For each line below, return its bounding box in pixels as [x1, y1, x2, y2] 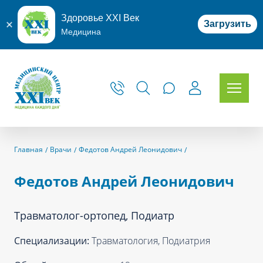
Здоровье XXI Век [61, 13, 139, 23]
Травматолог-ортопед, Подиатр [14, 208, 174, 222]
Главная [14, 144, 43, 154]
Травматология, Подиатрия [92, 234, 210, 247]
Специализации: [14, 234, 92, 247]
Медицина [61, 27, 101, 36]
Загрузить [204, 19, 251, 29]
